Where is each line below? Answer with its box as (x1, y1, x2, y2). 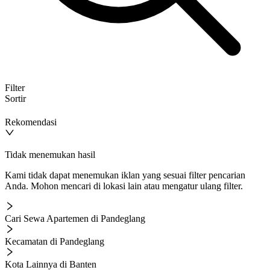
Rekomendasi (5, 116, 57, 127)
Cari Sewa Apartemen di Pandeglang (5, 213, 145, 224)
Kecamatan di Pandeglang (5, 236, 104, 246)
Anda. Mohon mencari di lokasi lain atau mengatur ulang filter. (5, 180, 243, 191)
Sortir (5, 93, 26, 104)
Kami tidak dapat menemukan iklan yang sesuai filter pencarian (5, 169, 245, 180)
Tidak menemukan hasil (5, 149, 95, 160)
